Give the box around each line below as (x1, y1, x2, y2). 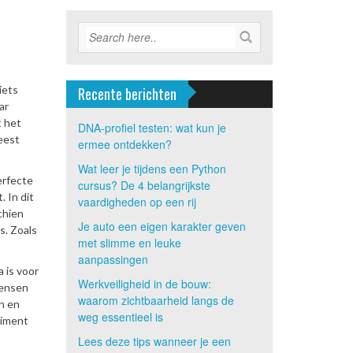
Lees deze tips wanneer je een (77, 333, 231, 349)
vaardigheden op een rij (77, 194, 196, 210)
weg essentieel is (77, 309, 163, 325)
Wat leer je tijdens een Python (77, 161, 226, 176)
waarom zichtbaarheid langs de (77, 292, 234, 308)
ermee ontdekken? (77, 136, 172, 152)
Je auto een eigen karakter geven (77, 218, 246, 234)
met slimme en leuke (77, 235, 181, 251)
